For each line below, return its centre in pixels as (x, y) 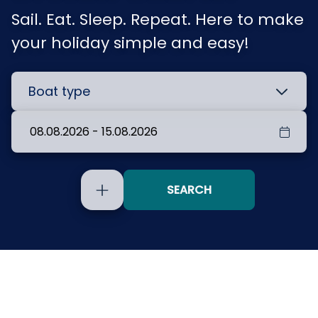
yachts (145, 248)
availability (157, 299)
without (147, 273)
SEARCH (189, 190)
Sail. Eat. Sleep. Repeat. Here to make (158, 19)
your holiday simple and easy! (130, 43)
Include (166, 222)
